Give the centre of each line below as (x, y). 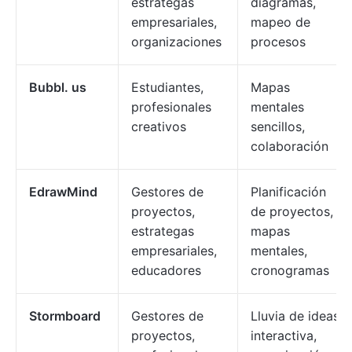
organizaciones (176, 42)
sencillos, (278, 126)
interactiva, (284, 335)
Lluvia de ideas (295, 316)
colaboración (290, 146)
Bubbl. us (58, 87)
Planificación (288, 192)
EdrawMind (63, 192)
